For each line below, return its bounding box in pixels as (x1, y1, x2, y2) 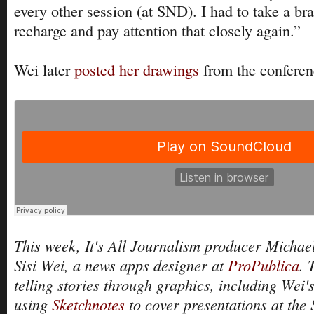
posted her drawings (74, 59, 199, 80)
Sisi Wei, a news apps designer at (14, 254, 228, 275)
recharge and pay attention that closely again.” (14, 20, 301, 41)
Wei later (14, 59, 74, 80)
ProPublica (228, 254, 299, 275)
